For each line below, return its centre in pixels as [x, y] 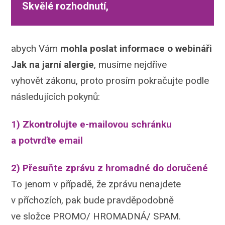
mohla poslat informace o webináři [136, 49]
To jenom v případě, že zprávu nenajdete [96, 184]
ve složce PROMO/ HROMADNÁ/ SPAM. [96, 216]
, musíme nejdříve [131, 65]
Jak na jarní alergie [53, 65]
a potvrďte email [48, 140]
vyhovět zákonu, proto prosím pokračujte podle [110, 81]
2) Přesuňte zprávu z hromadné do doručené [110, 168]
